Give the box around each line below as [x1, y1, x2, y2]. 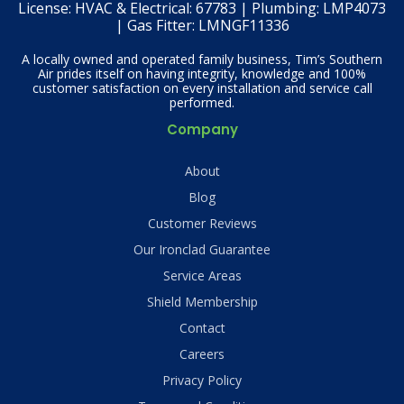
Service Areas [162, 266, 242, 284]
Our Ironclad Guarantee [133, 240, 271, 258]
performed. [170, 93, 234, 111]
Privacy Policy [162, 371, 242, 389]
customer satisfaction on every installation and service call [32, 78, 372, 96]
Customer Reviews [147, 214, 257, 232]
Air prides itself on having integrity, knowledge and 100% [38, 64, 366, 82]
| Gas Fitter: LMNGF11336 [115, 14, 289, 35]
